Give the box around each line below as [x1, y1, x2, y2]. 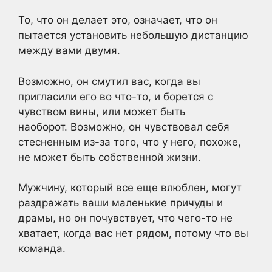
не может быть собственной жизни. [18, 151, 201, 163]
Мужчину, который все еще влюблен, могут [18, 182, 242, 194]
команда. [18, 242, 66, 254]
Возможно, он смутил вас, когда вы [18, 75, 200, 87]
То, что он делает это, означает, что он [18, 14, 217, 26]
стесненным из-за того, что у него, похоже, [18, 135, 241, 148]
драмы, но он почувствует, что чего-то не [18, 212, 233, 224]
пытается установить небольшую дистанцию [18, 29, 248, 41]
